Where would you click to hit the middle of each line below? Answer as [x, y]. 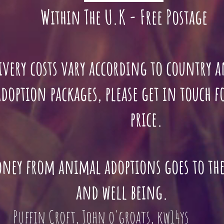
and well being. [124, 192]
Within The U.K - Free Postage [124, 17]
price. [124, 119]
